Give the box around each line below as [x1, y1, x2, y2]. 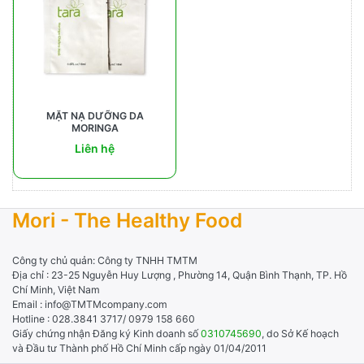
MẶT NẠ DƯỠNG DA [45, 110, 144, 123]
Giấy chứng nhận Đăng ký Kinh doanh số [12, 327, 201, 340]
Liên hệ [75, 141, 115, 156]
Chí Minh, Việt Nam [12, 284, 100, 297]
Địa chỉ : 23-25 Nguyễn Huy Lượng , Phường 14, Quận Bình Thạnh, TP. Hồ [12, 269, 347, 282]
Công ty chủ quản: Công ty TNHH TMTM [12, 254, 197, 267]
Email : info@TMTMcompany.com [12, 298, 167, 311]
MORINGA [71, 122, 119, 135]
